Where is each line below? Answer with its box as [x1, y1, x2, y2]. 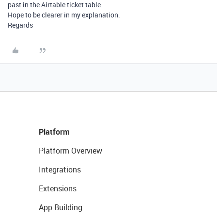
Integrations [39, 164, 81, 175]
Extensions [39, 183, 77, 194]
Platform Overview [39, 145, 102, 156]
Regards [8, 20, 33, 30]
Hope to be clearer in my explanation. [8, 10, 120, 19]
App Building [39, 202, 82, 213]
